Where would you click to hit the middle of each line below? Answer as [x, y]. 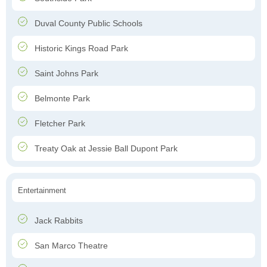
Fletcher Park [59, 124]
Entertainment [42, 191]
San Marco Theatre [70, 246]
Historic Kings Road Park [80, 49]
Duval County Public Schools [87, 24]
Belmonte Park [61, 99]
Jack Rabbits [58, 221]
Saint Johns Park [65, 74]
